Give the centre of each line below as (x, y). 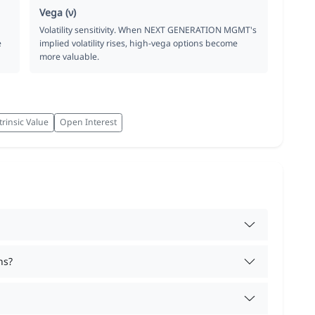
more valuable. (70, 56)
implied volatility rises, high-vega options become (139, 43)
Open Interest (88, 122)
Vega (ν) (58, 12)
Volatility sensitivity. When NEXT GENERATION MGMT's (148, 30)
